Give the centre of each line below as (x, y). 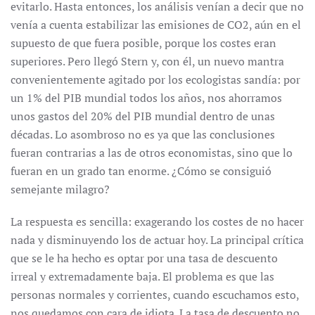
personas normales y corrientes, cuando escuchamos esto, (155, 295)
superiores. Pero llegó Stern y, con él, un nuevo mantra (147, 61)
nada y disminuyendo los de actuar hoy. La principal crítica (157, 240)
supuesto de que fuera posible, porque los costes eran (143, 43)
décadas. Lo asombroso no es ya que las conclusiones (143, 134)
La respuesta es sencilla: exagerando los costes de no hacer (157, 221)
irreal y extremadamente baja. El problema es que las (142, 276)
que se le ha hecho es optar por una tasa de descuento (144, 258)
